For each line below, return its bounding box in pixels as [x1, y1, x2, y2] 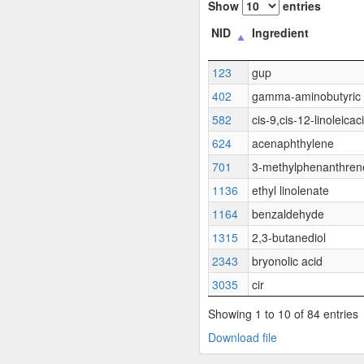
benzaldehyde [252, 206, 324, 222]
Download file [208, 328, 277, 345]
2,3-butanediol [252, 229, 326, 245]
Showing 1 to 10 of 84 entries [208, 305, 358, 322]
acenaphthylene [252, 135, 334, 151]
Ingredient [252, 24, 309, 41]
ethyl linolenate [252, 182, 329, 198]
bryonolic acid [252, 253, 323, 269]
